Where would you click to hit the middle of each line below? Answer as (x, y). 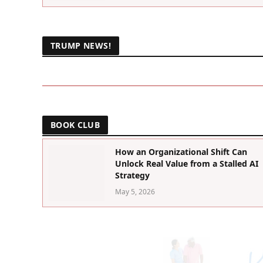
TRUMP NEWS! (81, 46)
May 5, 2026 (135, 192)
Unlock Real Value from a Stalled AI (186, 164)
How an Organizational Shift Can (181, 152)
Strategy (132, 176)
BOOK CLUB (75, 125)
